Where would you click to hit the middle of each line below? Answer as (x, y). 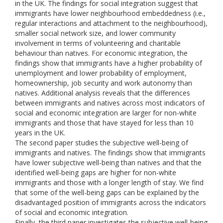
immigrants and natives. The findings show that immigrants (110, 153)
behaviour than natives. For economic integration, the (101, 53)
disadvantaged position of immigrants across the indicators (111, 202)
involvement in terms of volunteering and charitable (98, 43)
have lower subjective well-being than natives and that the (108, 163)
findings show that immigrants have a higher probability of (109, 63)
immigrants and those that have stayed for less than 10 (104, 123)
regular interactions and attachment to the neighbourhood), (111, 23)
